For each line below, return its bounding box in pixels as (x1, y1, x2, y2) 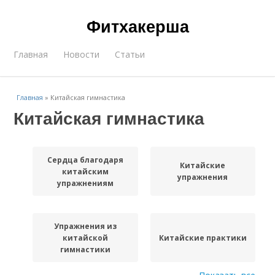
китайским (61, 166, 109, 177)
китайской (62, 232, 108, 243)
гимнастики (60, 244, 110, 255)
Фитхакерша (86, 14, 189, 37)
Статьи (115, 48, 145, 60)
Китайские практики (158, 232, 247, 243)
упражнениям (56, 177, 114, 188)
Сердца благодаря (47, 154, 123, 165)
